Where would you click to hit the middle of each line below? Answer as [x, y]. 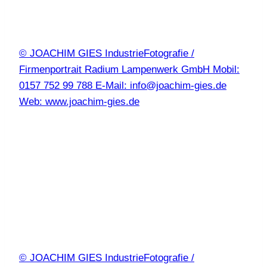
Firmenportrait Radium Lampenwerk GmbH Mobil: [129, 70]
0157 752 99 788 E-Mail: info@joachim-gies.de [123, 86]
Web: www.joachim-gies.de [79, 102]
